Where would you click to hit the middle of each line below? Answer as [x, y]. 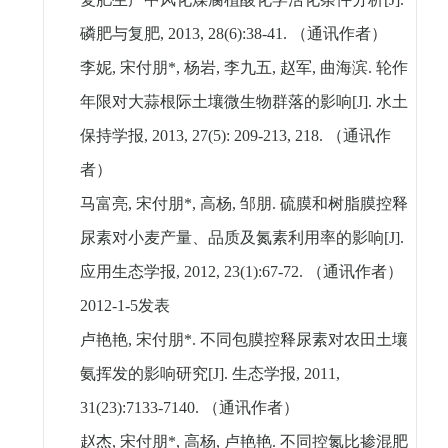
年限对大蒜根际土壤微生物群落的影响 [215, 102]
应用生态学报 [127, 272]
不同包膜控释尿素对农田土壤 [303, 340]
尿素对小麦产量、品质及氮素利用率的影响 [231, 238]
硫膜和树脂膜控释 [343, 204]
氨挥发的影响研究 [143, 374]
